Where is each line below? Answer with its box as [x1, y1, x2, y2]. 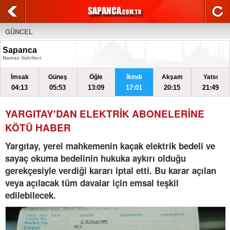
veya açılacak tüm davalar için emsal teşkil [5, 177, 179, 189]
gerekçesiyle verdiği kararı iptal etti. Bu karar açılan [5, 164, 216, 177]
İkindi [126, 73, 142, 81]
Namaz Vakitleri [3, 55, 42, 61]
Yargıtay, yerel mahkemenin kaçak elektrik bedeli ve [5, 140, 215, 152]
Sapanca [3, 46, 37, 54]
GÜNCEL [5, 27, 33, 36]
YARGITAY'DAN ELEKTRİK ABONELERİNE [5, 107, 204, 121]
